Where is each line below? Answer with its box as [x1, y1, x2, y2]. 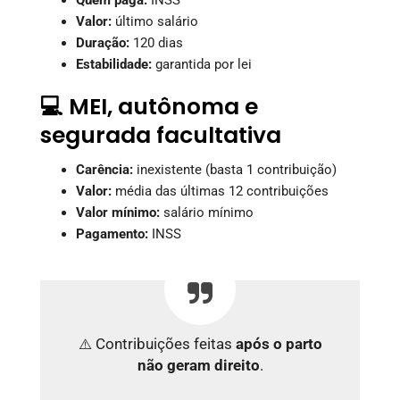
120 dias [129, 34, 183, 51]
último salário [112, 12, 198, 29]
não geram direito [137, 356, 260, 374]
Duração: [76, 34, 129, 51]
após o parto [235, 335, 322, 353]
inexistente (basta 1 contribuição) [133, 161, 337, 178]
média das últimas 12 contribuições [112, 182, 329, 199]
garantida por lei [152, 55, 252, 72]
